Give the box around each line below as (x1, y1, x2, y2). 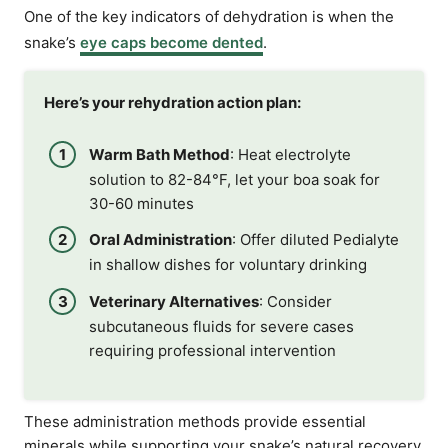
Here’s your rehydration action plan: (44, 93, 301, 112)
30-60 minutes (89, 193, 194, 213)
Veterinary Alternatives (89, 291, 259, 311)
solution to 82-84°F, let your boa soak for (89, 169, 380, 189)
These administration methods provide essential (24, 411, 366, 431)
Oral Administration (89, 230, 232, 249)
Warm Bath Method (89, 144, 230, 164)
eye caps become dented (80, 33, 263, 52)
